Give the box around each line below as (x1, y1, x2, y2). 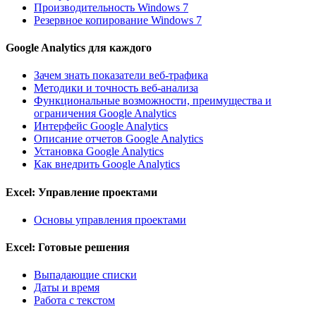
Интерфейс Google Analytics (34, 120, 168, 133)
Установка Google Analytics (34, 145, 164, 158)
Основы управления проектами (34, 213, 186, 226)
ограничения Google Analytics (34, 107, 176, 120)
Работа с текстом (34, 294, 115, 307)
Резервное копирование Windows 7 (34, 13, 202, 26)
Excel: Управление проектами (6, 186, 157, 198)
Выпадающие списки (34, 269, 137, 281)
